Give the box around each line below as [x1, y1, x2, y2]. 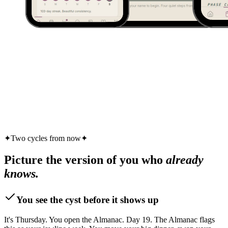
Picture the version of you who [4, 153, 166, 167]
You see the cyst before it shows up [16, 194, 159, 206]
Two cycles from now [11, 134, 81, 143]
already [166, 153, 204, 167]
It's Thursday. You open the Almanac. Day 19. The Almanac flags [4, 215, 215, 224]
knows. [4, 167, 39, 181]
